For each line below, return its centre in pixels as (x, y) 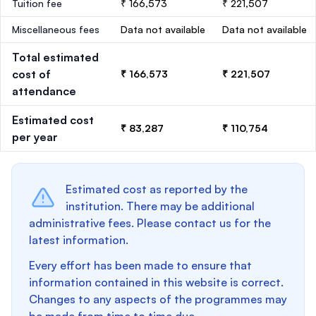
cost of (31, 74)
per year (35, 137)
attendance (44, 91)
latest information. (79, 240)
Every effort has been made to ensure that (140, 265)
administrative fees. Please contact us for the (150, 223)
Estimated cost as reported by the (157, 189)
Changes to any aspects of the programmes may (158, 299)
